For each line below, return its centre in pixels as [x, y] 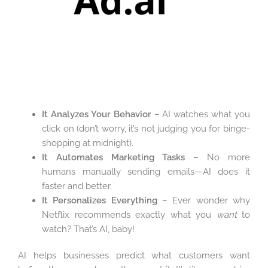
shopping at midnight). [88, 143]
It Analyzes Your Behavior [97, 115]
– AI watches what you [200, 115]
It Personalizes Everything [100, 201]
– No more [217, 158]
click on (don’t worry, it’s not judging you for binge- [146, 129]
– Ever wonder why [204, 201]
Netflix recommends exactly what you [129, 215]
